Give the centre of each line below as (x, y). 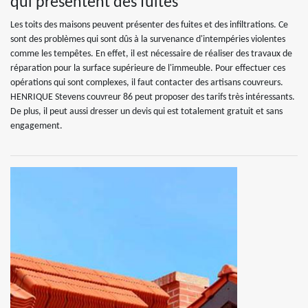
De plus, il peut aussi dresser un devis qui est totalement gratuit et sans (146, 112)
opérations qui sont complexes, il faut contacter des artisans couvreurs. (147, 83)
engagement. (36, 126)
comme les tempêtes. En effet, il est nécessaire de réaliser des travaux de (151, 54)
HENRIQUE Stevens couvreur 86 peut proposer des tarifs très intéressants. (153, 97)
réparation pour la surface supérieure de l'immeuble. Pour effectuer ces (148, 68)
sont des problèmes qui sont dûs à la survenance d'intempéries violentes (148, 40)
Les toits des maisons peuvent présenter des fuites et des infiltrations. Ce (149, 25)
